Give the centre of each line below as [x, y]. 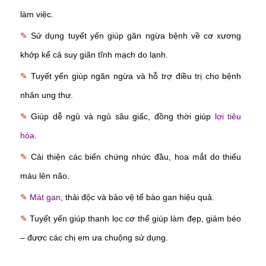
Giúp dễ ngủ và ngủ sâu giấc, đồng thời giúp [123, 117]
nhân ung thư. [47, 95]
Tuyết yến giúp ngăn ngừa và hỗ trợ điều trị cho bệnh [136, 76]
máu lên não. [45, 176]
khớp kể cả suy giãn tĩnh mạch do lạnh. [94, 55]
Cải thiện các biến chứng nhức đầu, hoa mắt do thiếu [136, 157]
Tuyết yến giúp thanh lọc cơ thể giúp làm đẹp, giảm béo [136, 219]
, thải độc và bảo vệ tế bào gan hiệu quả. [137, 197]
